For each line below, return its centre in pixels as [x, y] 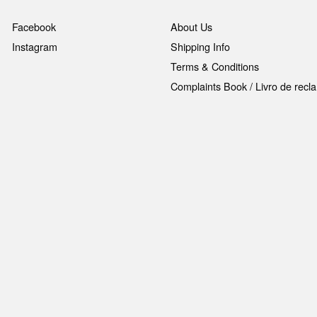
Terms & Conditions [214, 66]
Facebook [34, 26]
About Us [191, 26]
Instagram [34, 46]
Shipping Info [200, 46]
